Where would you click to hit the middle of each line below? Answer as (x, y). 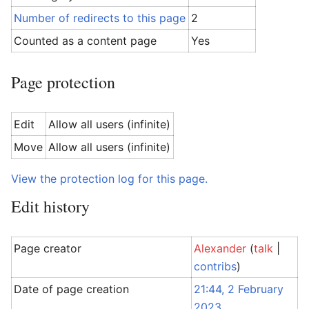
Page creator (48, 248)
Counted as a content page (86, 41)
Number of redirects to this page (100, 18)
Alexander (220, 248)
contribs (216, 266)
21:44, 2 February (239, 289)
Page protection (63, 82)
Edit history (50, 206)
